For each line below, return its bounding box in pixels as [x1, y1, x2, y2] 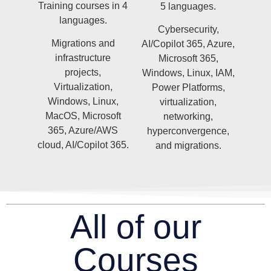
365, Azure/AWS [48, 125, 118, 135]
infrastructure [55, 52, 111, 63]
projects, [65, 67, 101, 77]
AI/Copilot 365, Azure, [142, 38, 235, 49]
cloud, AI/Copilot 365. [37, 139, 129, 150]
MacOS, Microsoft [45, 110, 121, 121]
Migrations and [51, 38, 115, 48]
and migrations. [155, 140, 221, 151]
